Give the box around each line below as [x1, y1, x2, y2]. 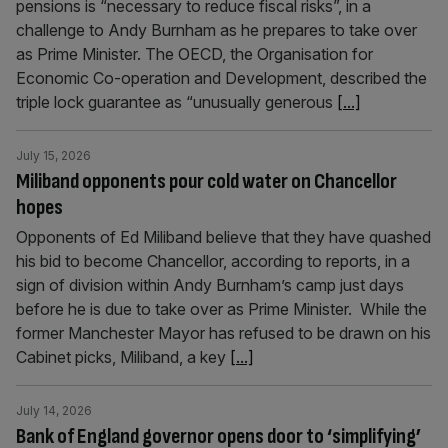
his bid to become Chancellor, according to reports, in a [16, 251, 410, 271]
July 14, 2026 [16, 403, 92, 418]
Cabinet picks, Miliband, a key [16, 347, 230, 367]
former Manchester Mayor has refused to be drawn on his [16, 323, 431, 343]
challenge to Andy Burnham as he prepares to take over [16, 20, 417, 40]
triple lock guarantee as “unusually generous [16, 92, 337, 112]
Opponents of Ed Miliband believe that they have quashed [16, 227, 431, 247]
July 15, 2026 [16, 148, 91, 163]
